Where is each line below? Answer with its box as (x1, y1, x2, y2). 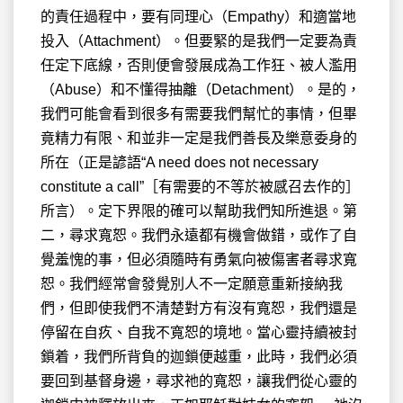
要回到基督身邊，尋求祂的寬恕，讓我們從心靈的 (40, 372, 357, 389)
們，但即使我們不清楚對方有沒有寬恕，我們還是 (40, 300, 357, 316)
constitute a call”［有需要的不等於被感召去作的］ (40, 178, 360, 194)
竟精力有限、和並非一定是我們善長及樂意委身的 (40, 130, 357, 146)
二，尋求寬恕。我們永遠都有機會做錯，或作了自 (40, 227, 357, 243)
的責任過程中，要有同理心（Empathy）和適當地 (40, 8, 356, 24)
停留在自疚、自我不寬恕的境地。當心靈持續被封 (40, 324, 357, 340)
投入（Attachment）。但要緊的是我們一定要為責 (40, 32, 357, 49)
